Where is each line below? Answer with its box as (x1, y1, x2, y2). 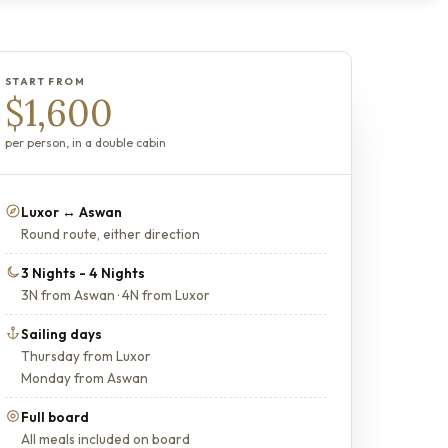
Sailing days (21, 325, 102, 343)
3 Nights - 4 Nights (21, 264, 145, 282)
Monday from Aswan (21, 369, 148, 387)
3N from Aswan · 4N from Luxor (21, 286, 210, 304)
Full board (21, 408, 89, 426)
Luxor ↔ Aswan (21, 203, 122, 221)
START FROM (5, 75, 85, 88)
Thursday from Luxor (21, 347, 151, 365)
